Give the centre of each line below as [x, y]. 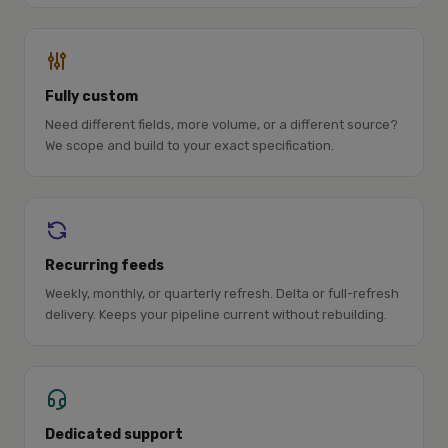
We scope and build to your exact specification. [189, 145]
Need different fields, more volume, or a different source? [221, 124]
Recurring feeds [104, 265]
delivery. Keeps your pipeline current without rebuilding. [216, 314]
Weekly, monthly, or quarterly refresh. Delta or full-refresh [222, 293]
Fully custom [91, 96]
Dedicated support [114, 434]
